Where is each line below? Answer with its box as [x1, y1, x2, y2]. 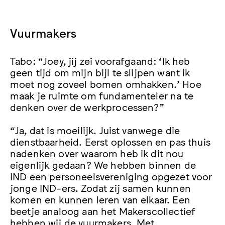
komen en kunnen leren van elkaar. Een [10, 192, 190, 205]
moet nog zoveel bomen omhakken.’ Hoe [10, 77, 201, 90]
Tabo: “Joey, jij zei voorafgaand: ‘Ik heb [10, 54, 190, 67]
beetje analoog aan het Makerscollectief [10, 204, 196, 216]
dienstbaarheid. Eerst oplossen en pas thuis [10, 135, 210, 147]
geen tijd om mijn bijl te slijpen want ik [10, 66, 190, 78]
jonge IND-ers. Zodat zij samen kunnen [10, 181, 191, 193]
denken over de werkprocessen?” [10, 100, 164, 113]
